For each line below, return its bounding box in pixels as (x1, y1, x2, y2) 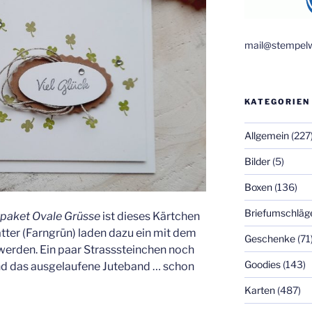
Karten (244, 284, 275, 296)
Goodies (244, 258, 281, 270)
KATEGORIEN (244, 97, 310, 107)
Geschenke (244, 233, 295, 244)
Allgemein (244, 130, 289, 141)
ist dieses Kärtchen (100, 210, 200, 223)
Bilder (244, 155, 270, 167)
